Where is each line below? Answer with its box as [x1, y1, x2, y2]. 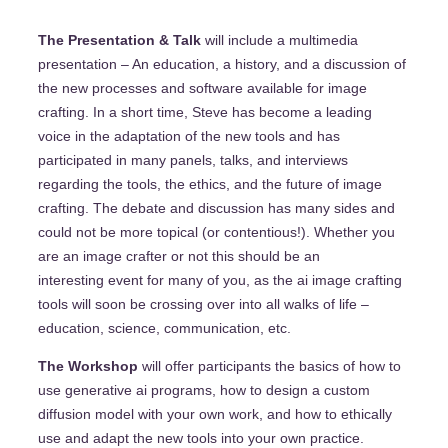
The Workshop [38, 358, 142, 375]
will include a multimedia [201, 32, 358, 49]
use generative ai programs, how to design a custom [38, 382, 370, 399]
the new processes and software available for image [38, 80, 367, 97]
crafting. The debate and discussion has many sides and [38, 200, 395, 217]
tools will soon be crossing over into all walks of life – [38, 296, 369, 313]
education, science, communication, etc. [38, 320, 295, 337]
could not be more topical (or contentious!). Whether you [38, 224, 395, 241]
